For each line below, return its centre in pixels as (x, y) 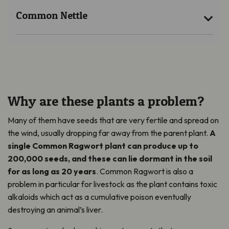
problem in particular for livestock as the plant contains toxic (112, 184)
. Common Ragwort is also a (145, 171)
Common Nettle (52, 16)
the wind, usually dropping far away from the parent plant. (109, 133)
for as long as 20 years (52, 171)
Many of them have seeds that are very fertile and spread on (113, 120)
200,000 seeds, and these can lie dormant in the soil (110, 159)
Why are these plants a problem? (106, 101)
